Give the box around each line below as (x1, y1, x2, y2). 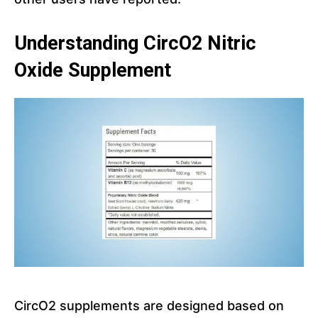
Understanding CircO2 (14, 32, 207, 55)
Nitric (207, 32, 256, 55)
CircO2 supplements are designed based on (14, 298, 284, 314)
